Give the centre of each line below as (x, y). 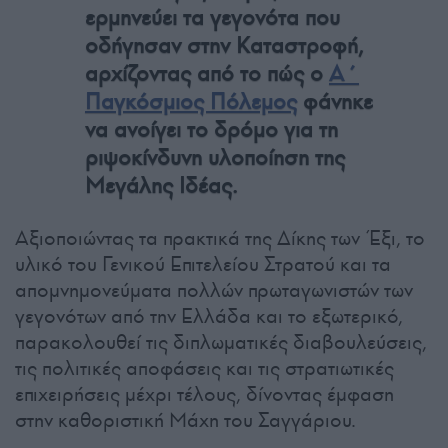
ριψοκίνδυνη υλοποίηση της (215, 157)
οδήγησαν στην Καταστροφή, (224, 45)
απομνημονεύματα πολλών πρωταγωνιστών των (214, 289)
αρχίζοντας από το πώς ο (207, 73)
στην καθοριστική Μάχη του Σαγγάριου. (185, 419)
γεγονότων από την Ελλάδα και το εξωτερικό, (209, 315)
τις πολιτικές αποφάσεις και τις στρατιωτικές (204, 367)
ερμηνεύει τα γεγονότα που (212, 17)
